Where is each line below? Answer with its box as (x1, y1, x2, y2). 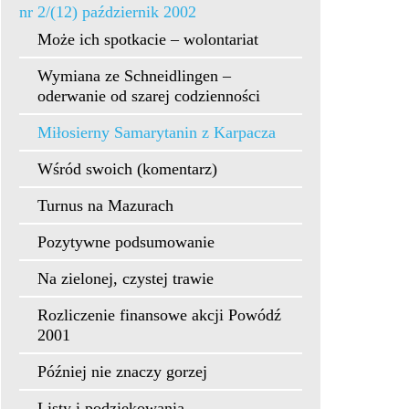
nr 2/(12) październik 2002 (19, 3, 196, 21)
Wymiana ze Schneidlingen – (37, 67, 231, 85)
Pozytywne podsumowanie (37, 233, 215, 251)
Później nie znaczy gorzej (37, 362, 207, 381)
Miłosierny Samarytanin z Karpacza (37, 123, 276, 142)
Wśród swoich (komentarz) (37, 160, 217, 178)
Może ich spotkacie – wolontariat (37, 30, 258, 48)
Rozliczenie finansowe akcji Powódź (37, 306, 281, 324)
